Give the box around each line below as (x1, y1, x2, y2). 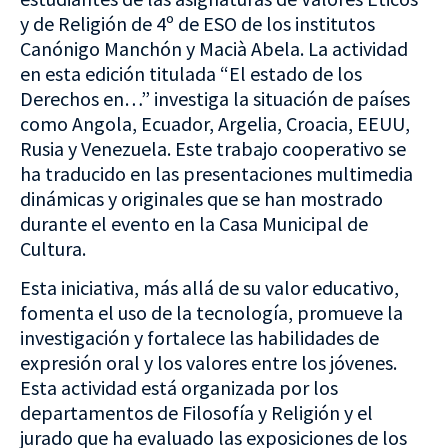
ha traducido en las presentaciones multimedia (20, 160, 413, 186)
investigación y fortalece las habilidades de (20, 325, 379, 351)
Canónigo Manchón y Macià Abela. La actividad (20, 35, 408, 61)
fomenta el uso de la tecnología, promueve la (20, 300, 403, 326)
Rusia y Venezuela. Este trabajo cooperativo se (20, 135, 406, 161)
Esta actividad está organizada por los (20, 375, 338, 401)
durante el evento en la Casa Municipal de (20, 210, 368, 236)
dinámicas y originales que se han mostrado (20, 185, 383, 211)
